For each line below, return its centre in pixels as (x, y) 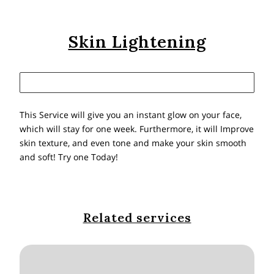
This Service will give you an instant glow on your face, (131, 114)
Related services (137, 217)
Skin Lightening (137, 41)
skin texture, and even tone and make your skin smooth (133, 143)
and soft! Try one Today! (69, 157)
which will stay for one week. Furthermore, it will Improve (137, 128)
